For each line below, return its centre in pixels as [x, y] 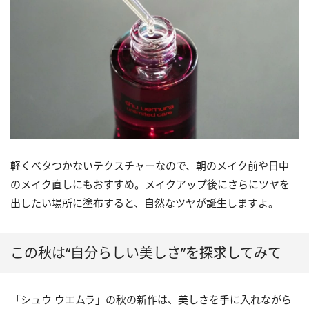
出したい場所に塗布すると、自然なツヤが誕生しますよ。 [144, 202]
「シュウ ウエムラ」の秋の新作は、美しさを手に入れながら [151, 299]
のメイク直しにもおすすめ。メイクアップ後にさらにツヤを [150, 184]
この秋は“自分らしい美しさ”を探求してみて [146, 252]
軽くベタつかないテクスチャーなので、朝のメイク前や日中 [150, 165]
